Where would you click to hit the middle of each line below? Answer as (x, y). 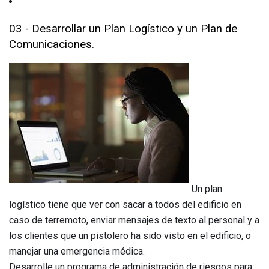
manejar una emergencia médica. (77, 252)
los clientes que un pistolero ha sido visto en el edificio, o (130, 236)
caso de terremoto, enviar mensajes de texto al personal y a (134, 220)
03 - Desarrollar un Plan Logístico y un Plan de (123, 29)
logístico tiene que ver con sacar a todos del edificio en (125, 205)
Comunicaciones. (52, 44)
